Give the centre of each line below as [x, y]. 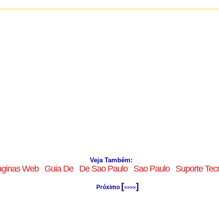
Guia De [59, 169]
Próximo [104, 187]
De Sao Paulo [103, 169]
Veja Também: [113, 160]
